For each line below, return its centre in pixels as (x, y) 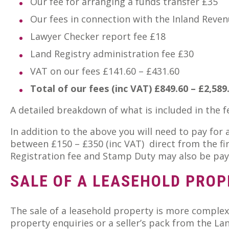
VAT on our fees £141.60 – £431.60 (105, 71)
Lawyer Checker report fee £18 (98, 37)
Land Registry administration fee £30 (112, 54)
